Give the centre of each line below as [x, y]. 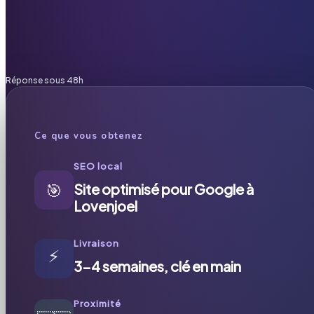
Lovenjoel [105, 205]
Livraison [97, 243]
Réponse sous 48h [45, 80]
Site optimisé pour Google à [164, 189]
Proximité [98, 303]
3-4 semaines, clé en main [157, 266]
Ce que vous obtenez [88, 136]
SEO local [98, 166]
